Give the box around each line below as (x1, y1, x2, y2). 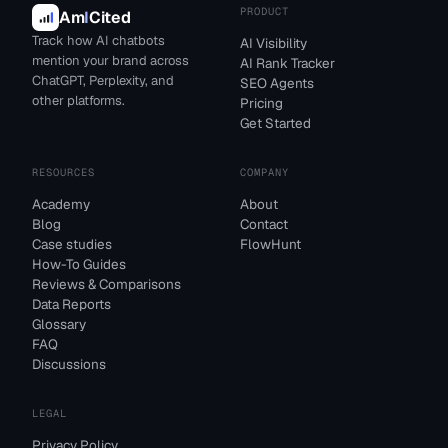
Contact (240, 215, 288, 233)
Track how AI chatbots (32, 32, 165, 49)
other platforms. (32, 92, 125, 109)
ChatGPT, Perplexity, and (32, 72, 174, 89)
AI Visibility (240, 34, 307, 52)
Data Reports (32, 295, 111, 313)
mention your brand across (32, 52, 189, 69)
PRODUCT (240, 4, 290, 18)
